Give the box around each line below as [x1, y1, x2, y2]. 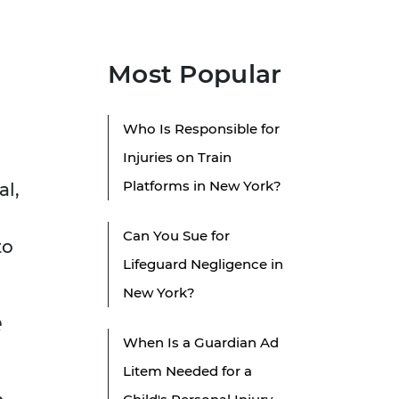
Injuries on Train [123, 149, 232, 167]
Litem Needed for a [123, 362, 252, 380]
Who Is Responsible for [123, 120, 280, 138]
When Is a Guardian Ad [123, 334, 279, 352]
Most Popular [108, 59, 282, 90]
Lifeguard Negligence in [123, 256, 283, 273]
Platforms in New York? [123, 177, 281, 195]
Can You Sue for [123, 227, 230, 245]
